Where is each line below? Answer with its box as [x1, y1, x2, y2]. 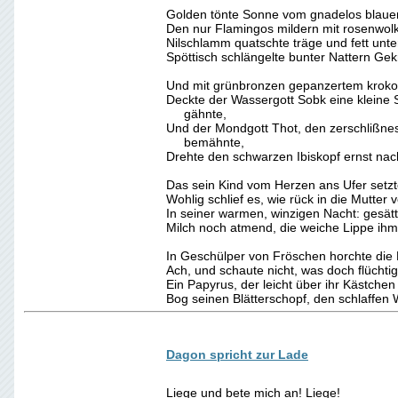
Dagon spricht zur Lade [166, 347, 308, 362]
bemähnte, [166, 135, 244, 149]
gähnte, [166, 107, 227, 121]
